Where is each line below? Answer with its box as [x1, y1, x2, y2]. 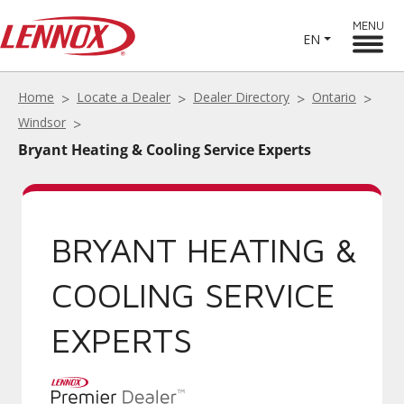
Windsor [18, 114, 66, 131]
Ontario [312, 88, 356, 106]
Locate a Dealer [77, 88, 170, 106]
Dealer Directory [193, 88, 289, 106]
